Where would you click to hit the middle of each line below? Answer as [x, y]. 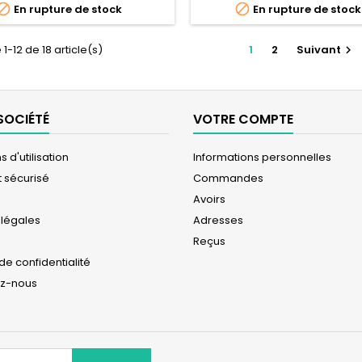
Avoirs [209, 199]
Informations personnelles [262, 157]
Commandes [228, 178]
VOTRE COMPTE [243, 119]
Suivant [319, 49]
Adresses [218, 220]
